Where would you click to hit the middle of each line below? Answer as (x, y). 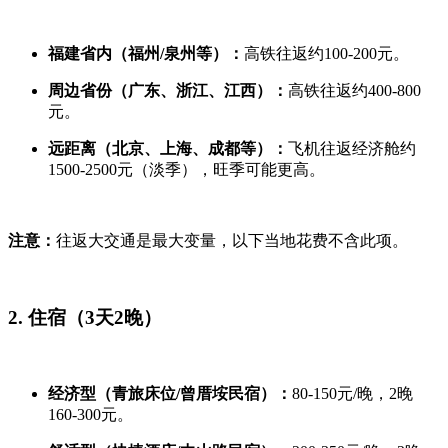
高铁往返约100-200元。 (326, 54)
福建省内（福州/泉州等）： (146, 54)
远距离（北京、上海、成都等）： (168, 149)
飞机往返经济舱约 (352, 149)
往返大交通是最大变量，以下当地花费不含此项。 (232, 241)
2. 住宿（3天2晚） (85, 317)
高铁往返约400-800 (354, 91)
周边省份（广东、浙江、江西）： (168, 91)
